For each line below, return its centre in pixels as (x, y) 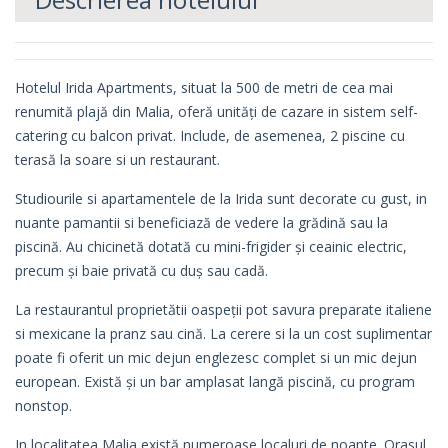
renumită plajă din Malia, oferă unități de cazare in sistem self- (216, 112)
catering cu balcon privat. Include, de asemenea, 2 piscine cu (210, 136)
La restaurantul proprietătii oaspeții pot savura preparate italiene (223, 310)
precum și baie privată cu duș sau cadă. (141, 271)
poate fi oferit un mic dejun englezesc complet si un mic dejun (216, 358)
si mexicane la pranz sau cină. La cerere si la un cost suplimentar (223, 334)
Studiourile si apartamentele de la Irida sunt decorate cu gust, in (221, 199)
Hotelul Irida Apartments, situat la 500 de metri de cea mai (204, 88)
